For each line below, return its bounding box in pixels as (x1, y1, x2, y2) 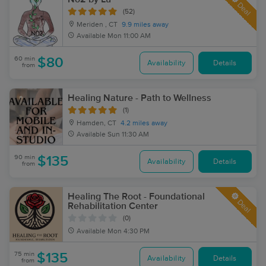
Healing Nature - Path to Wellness (68, 93, 211, 103)
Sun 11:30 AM (107, 131, 149, 138)
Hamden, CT (75, 120, 116, 127)
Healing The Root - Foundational (68, 192, 205, 201)
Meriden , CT (75, 21, 118, 28)
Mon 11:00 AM (107, 33, 151, 40)
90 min (14, 154, 35, 160)
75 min (14, 251, 34, 257)
